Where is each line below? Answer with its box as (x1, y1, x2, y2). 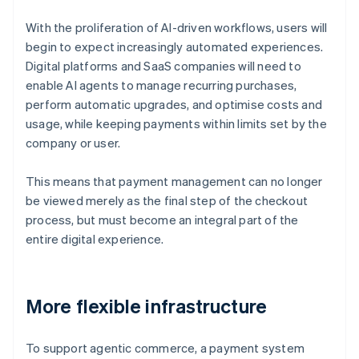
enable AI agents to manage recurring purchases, (26, 77, 297, 94)
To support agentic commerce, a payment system (26, 340, 305, 357)
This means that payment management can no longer (26, 173, 323, 190)
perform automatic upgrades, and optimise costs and (26, 96, 323, 113)
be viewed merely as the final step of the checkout (26, 192, 309, 209)
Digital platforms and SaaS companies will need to (26, 58, 301, 75)
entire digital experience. (26, 231, 164, 248)
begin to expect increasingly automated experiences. (26, 38, 324, 55)
